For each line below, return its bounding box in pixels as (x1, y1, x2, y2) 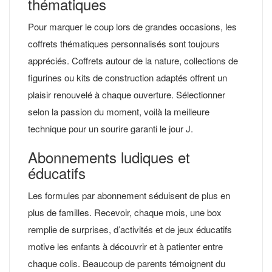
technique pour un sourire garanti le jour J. (28, 121, 193, 135)
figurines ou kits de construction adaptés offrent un (28, 70, 227, 84)
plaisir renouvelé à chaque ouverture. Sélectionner (28, 87, 225, 101)
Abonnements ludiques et (28, 146, 190, 168)
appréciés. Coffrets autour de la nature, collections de (28, 53, 238, 67)
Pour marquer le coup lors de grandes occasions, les (28, 19, 237, 33)
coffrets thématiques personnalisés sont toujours (28, 36, 220, 50)
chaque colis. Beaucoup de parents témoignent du (28, 256, 225, 270)
